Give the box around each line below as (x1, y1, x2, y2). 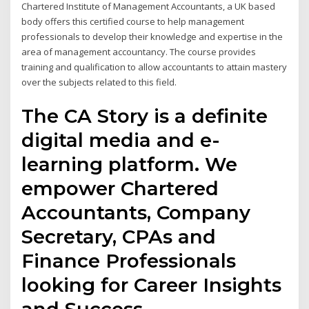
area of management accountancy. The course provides (21, 46, 257, 59)
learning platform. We (21, 152, 238, 176)
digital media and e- (21, 128, 221, 152)
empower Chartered (21, 176, 219, 200)
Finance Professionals (21, 248, 237, 272)
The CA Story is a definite (21, 103, 268, 128)
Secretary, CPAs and (21, 224, 217, 248)
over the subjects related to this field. (21, 76, 177, 89)
